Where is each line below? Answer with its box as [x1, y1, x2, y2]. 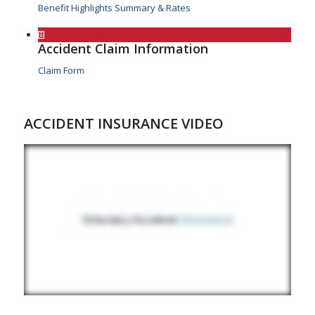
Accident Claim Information [37, 40, 208, 58]
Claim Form [37, 64, 84, 77]
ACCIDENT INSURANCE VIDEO [23, 114, 224, 134]
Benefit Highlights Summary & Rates [37, 1, 191, 15]
